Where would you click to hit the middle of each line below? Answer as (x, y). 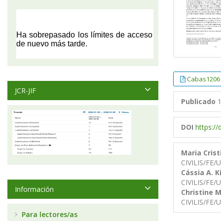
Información (34, 189)
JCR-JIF (25, 91)
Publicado (198, 102)
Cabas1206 (203, 79)
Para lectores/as (49, 214)
